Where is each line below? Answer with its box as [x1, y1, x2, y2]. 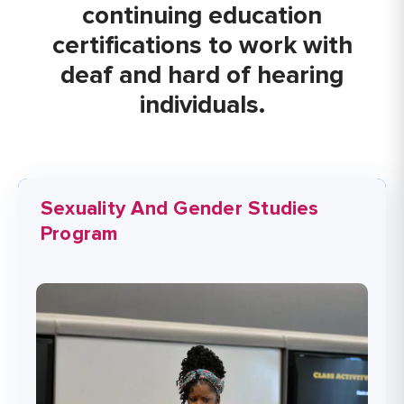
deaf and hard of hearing [60, 60, 344, 91]
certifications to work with [51, 30, 353, 61]
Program [41, 222, 118, 247]
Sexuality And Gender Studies [41, 197, 319, 222]
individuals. [139, 89, 265, 121]
